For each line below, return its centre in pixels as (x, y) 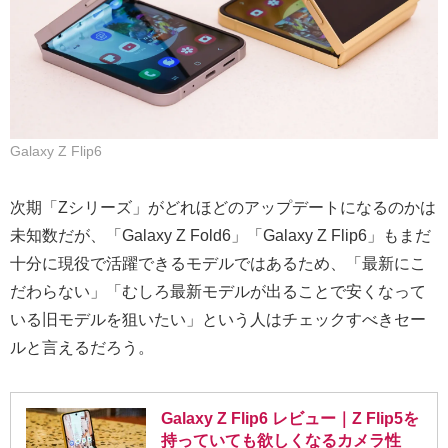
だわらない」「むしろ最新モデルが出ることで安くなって (218, 292)
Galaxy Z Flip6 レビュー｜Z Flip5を (290, 419)
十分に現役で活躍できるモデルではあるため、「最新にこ (218, 264)
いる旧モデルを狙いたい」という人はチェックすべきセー (218, 320)
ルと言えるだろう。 (82, 348)
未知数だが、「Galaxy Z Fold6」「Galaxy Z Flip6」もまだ (220, 236)
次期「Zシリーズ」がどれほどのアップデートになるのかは (223, 208)
